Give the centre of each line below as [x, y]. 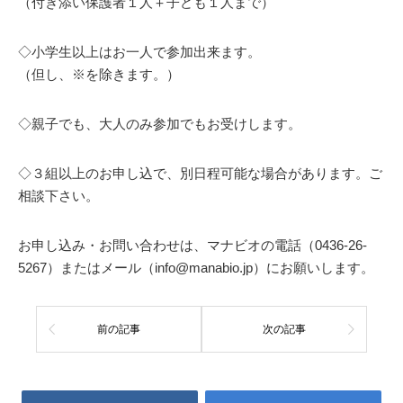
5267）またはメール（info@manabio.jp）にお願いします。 [196, 268]
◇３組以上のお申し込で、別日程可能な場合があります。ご [200, 173]
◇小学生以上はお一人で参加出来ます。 [139, 52]
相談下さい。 [58, 196]
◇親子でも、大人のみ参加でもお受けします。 [160, 124]
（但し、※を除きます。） [99, 74]
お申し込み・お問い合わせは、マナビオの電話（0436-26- [193, 245]
